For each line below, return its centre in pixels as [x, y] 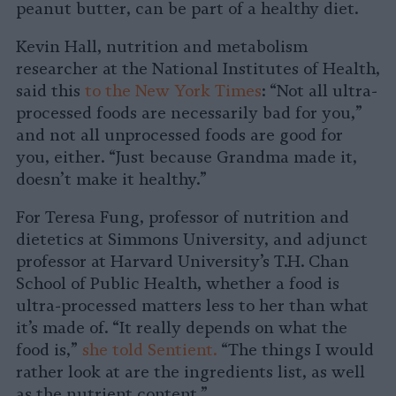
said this [50, 91]
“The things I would [295, 350]
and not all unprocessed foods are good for [179, 136]
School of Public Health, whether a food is [178, 284]
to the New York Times [173, 91]
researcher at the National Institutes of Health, [198, 69]
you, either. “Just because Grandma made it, [187, 158]
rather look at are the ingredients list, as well [190, 373]
